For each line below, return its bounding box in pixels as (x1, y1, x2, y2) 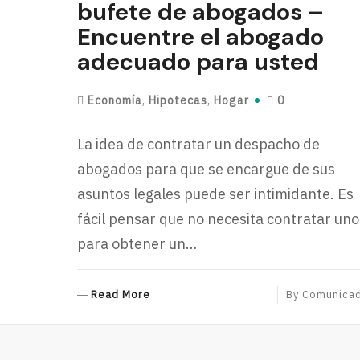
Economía (88, 93, 143, 108)
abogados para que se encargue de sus (77, 160, 336, 178)
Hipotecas (149, 93, 208, 108)
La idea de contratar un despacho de (77, 135, 321, 153)
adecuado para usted (77, 47, 320, 77)
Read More (91, 288, 151, 301)
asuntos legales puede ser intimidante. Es (77, 185, 354, 203)
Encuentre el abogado (77, 22, 325, 52)
